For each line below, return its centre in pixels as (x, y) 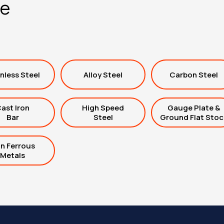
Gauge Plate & (193, 108)
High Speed (103, 108)
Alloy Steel (103, 74)
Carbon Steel (193, 74)
